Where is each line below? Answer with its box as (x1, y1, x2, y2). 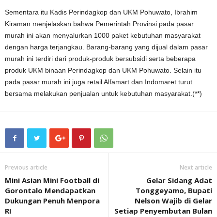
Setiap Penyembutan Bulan (114, 206, 212, 216)
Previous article (5, 163, 47, 172)
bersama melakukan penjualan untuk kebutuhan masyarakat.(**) (5, 90, 202, 98)
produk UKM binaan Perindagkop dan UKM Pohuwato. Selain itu (5, 66, 201, 75)
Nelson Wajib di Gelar (135, 196, 212, 206)
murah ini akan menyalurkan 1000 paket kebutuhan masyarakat (5, 31, 201, 40)
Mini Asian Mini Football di (5, 175, 99, 186)
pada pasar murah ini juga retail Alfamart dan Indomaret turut (5, 78, 192, 86)
